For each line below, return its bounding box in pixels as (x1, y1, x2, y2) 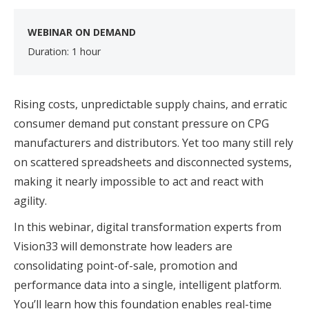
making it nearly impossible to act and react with (14, 174, 263, 189)
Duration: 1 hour (28, 45, 101, 58)
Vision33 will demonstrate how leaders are (14, 239, 232, 254)
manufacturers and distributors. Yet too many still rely (14, 135, 293, 150)
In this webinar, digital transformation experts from (14, 219, 281, 235)
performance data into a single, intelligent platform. (14, 277, 281, 292)
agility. (14, 193, 47, 208)
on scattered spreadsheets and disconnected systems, (14, 154, 292, 170)
